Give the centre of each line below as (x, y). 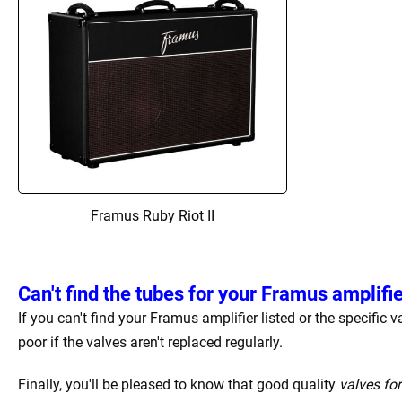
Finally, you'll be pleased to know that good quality (179, 384)
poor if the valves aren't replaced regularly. (150, 342)
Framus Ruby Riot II (152, 215)
